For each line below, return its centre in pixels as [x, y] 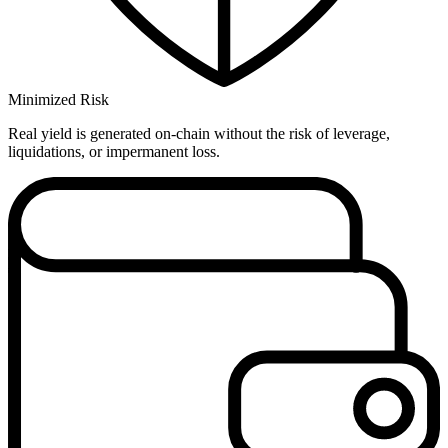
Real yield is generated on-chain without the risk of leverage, [199, 133]
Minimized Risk [58, 99]
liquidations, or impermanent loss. [114, 151]
